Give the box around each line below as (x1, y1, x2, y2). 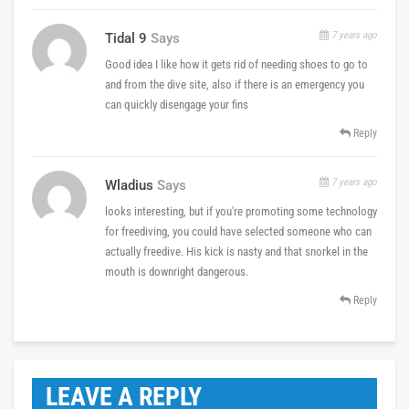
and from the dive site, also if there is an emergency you (105, 77, 364, 91)
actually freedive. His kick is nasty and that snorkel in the (105, 244, 368, 258)
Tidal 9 (105, 29, 147, 47)
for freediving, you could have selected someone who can (105, 224, 372, 238)
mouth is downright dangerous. (105, 264, 248, 278)
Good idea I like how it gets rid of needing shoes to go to (105, 57, 368, 71)
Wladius (105, 176, 153, 194)
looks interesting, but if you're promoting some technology (105, 204, 377, 218)
